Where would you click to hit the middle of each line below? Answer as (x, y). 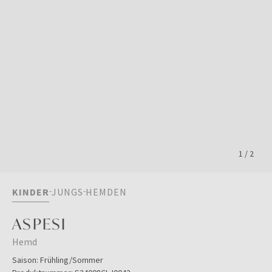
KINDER (31, 192)
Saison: (25, 260)
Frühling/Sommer (72, 260)
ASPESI (39, 224)
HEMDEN (106, 192)
